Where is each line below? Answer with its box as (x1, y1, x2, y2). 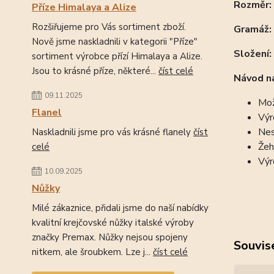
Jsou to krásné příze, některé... (32, 65, 158, 77)
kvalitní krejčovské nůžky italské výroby (32, 217, 194, 229)
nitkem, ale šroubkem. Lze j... (32, 246, 153, 258)
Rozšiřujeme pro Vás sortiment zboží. (32, 21, 186, 33)
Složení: (233, 47, 272, 61)
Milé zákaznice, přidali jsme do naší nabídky (32, 202, 209, 214)
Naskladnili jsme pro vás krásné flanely (32, 126, 193, 138)
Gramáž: (233, 23, 272, 36)
